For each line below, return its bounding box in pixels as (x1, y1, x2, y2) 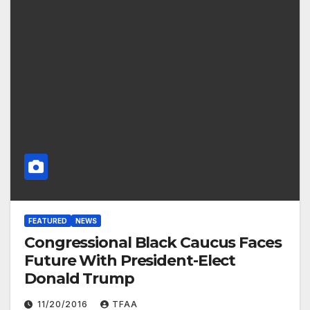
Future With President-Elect (24, 250, 236, 270)
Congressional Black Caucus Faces (24, 232, 282, 252)
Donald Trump (24, 268, 134, 288)
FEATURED (28, 216, 67, 225)
